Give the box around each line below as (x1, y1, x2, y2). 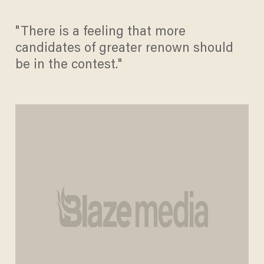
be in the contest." (15, 59, 122, 72)
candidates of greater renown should (15, 42, 233, 56)
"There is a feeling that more (15, 26, 186, 39)
